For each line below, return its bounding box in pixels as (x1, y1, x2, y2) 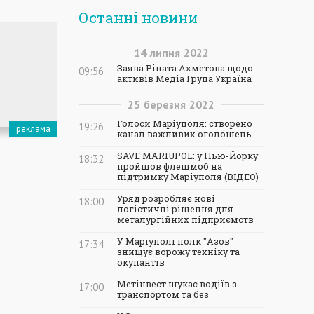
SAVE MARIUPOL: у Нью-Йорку (117, 150, 258, 161)
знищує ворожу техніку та (117, 246, 240, 257)
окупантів (117, 257, 165, 268)
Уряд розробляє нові (117, 193, 215, 204)
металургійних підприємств (117, 214, 254, 225)
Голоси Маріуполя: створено (117, 118, 252, 129)
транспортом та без (117, 289, 209, 300)
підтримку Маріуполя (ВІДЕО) (117, 171, 259, 182)
